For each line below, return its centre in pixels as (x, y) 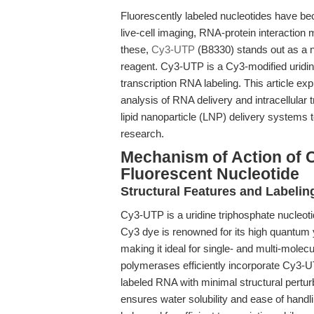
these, (136, 49)
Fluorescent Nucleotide (210, 174)
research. (142, 134)
